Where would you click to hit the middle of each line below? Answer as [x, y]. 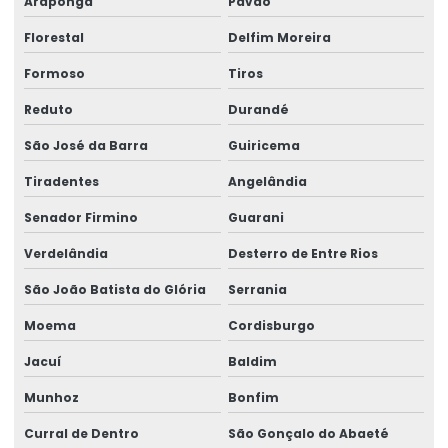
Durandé [258, 109]
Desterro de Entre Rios [302, 253]
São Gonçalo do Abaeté [308, 433]
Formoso [54, 73]
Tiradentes [61, 181]
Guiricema [263, 145]
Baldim [252, 361]
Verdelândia [66, 253]
